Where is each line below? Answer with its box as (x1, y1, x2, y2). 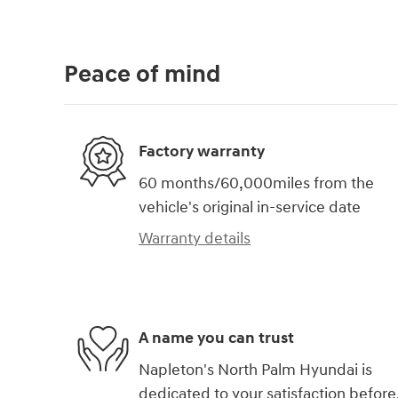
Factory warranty (139, 141, 265, 163)
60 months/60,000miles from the (139, 172, 374, 194)
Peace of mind (64, 59, 220, 90)
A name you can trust (139, 328, 294, 349)
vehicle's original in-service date (139, 196, 361, 218)
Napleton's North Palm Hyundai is (139, 359, 372, 380)
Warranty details (139, 227, 251, 249)
